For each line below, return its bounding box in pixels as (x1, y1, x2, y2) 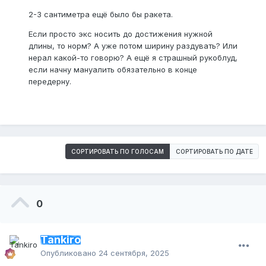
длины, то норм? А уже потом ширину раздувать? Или (28, 41, 237, 51)
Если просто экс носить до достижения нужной (28, 29, 213, 39)
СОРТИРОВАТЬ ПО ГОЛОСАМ (71, 148, 164, 156)
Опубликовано (40, 248, 99, 258)
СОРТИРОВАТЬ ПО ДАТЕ (176, 148, 253, 156)
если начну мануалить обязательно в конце (28, 65, 197, 75)
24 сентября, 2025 (99, 248, 169, 258)
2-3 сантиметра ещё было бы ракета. (28, 9, 175, 20)
